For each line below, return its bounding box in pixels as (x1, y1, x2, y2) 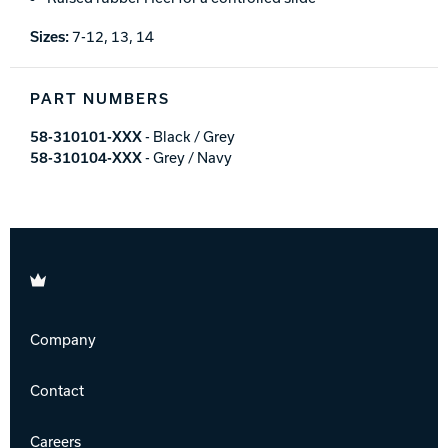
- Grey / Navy (142, 147, 232, 168)
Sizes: (30, 25, 69, 46)
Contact (30, 380, 84, 401)
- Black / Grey (142, 126, 235, 147)
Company (30, 329, 96, 350)
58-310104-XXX (30, 147, 142, 168)
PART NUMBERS (30, 87, 170, 108)
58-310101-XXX (30, 126, 142, 147)
